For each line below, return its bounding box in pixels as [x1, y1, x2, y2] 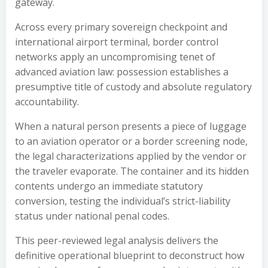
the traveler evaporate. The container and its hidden [15, 165, 249, 178]
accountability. [15, 95, 79, 108]
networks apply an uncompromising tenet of [15, 50, 215, 63]
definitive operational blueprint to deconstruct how [15, 249, 244, 262]
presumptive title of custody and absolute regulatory [15, 80, 252, 93]
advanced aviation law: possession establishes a [15, 65, 229, 78]
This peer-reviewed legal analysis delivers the [15, 234, 218, 247]
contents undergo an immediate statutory [15, 179, 203, 193]
